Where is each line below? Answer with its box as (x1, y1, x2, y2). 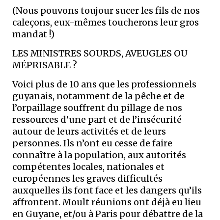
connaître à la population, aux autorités (12, 149, 186, 161)
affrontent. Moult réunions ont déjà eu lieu (12, 196, 201, 208)
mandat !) (12, 28, 55, 40)
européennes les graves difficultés (12, 173, 163, 184)
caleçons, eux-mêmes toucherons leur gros (12, 17, 199, 28)
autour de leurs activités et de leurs (12, 126, 166, 137)
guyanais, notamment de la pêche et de (12, 90, 185, 102)
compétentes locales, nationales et (12, 161, 165, 172)
